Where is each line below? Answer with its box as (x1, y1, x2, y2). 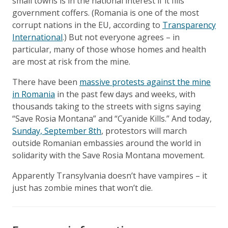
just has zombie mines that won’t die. (12, 182, 153, 193)
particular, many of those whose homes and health (12, 43, 206, 55)
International (12, 31, 63, 43)
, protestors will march (101, 125, 187, 136)
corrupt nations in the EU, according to (12, 19, 162, 31)
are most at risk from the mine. (12, 55, 130, 67)
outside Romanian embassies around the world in (12, 137, 201, 149)
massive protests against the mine (79, 76, 211, 88)
